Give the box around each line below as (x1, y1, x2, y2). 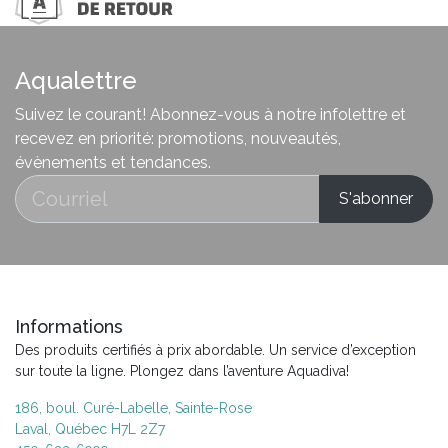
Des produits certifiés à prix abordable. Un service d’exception (15, 342, 416, 359)
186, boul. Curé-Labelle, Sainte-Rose (15, 400, 252, 417)
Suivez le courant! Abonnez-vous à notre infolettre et (15, 105, 406, 125)
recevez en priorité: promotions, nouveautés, (15, 129, 341, 149)
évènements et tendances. (15, 153, 211, 173)
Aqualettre (15, 66, 137, 96)
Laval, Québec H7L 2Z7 (15, 421, 165, 438)
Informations (15, 316, 123, 338)
